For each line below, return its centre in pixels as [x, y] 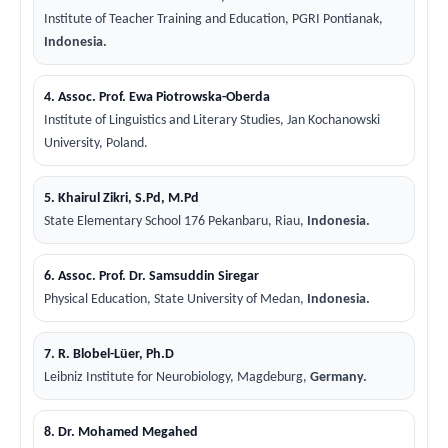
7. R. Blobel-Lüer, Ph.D [109, 354]
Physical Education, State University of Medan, [175, 299]
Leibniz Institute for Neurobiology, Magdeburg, [177, 377]
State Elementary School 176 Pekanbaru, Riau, [175, 221]
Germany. [338, 377]
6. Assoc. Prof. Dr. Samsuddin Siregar [151, 276]
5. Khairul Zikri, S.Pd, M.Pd [121, 198]
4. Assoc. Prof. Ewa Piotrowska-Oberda [157, 97]
